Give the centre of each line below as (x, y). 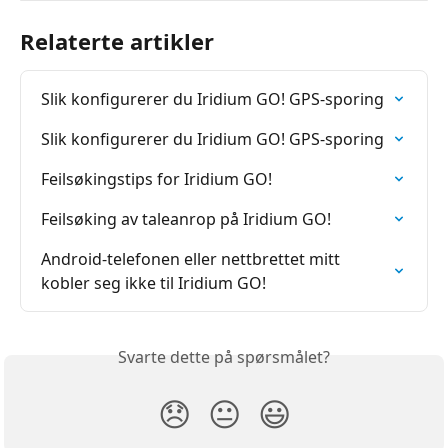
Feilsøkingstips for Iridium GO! (156, 179)
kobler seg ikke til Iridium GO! (153, 283)
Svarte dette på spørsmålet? (224, 357)
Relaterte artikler (117, 41)
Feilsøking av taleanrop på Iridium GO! (186, 219)
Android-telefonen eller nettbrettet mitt (192, 259)
